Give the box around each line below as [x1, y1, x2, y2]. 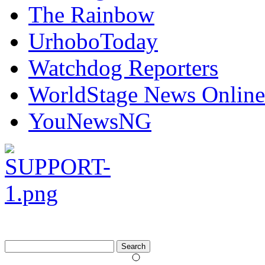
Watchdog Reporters [28, 54, 218, 80]
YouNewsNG [28, 108, 151, 134]
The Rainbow [28, 1, 154, 27]
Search [4, 239, 30, 250]
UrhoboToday [28, 28, 158, 54]
